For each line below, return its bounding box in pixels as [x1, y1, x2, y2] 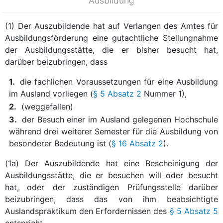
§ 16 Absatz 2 [111, 138, 163, 148]
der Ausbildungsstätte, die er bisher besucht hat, [5, 44, 218, 55]
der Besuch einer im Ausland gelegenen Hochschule [22, 114, 218, 124]
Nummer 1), [141, 88, 187, 99]
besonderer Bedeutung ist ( [9, 138, 111, 148]
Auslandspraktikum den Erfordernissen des [5, 206, 170, 216]
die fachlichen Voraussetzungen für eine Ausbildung [20, 76, 218, 87]
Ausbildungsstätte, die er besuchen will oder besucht [5, 170, 218, 180]
